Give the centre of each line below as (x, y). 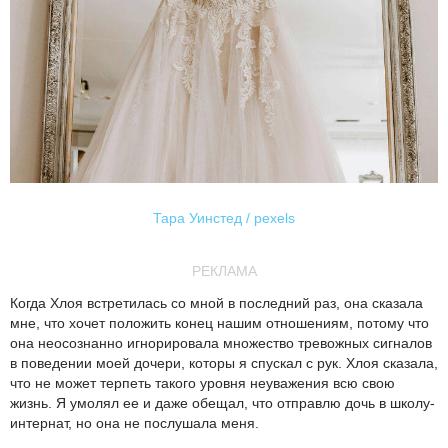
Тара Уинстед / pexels (224, 218)
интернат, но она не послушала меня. (134, 423)
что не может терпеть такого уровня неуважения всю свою (202, 383)
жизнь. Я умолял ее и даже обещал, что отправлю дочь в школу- (222, 403)
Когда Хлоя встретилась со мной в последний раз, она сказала (216, 303)
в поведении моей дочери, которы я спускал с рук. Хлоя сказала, (224, 363)
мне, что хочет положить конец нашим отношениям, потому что (219, 323)
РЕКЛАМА (224, 271)
